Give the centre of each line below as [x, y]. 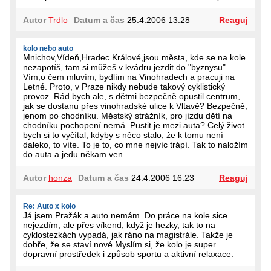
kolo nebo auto [48, 48]
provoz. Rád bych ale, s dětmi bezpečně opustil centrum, [132, 96]
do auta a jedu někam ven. [74, 154]
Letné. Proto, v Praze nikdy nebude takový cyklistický [124, 86]
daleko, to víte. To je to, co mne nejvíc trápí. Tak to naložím [135, 144]
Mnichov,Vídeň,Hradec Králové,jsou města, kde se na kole [134, 57]
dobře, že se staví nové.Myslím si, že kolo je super [119, 244]
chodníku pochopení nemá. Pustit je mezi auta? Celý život [134, 125]
